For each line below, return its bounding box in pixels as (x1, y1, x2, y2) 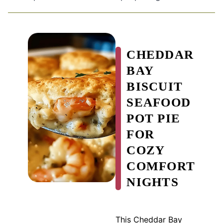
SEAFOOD (126, 95, 191, 109)
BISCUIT (126, 79, 183, 93)
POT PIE (126, 111, 180, 125)
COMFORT (126, 159, 195, 173)
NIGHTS (126, 175, 179, 189)
